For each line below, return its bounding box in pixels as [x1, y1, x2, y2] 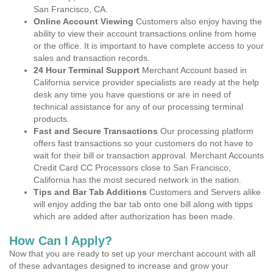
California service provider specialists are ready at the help [34, 77, 259, 87]
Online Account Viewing [34, 16, 136, 26]
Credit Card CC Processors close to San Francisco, [34, 163, 231, 172]
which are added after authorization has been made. [34, 211, 235, 221]
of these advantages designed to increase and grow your [9, 261, 229, 271]
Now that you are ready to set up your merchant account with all [9, 249, 255, 258]
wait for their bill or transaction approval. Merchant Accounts [34, 151, 264, 160]
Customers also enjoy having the [136, 16, 262, 26]
